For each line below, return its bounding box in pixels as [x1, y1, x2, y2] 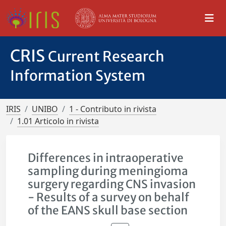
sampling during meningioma [28, 164, 189, 178]
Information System [10, 67, 145, 85]
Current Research [48, 47, 164, 66]
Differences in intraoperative [28, 151, 184, 165]
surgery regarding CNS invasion [28, 177, 196, 191]
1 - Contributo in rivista [69, 103, 156, 115]
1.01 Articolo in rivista [17, 116, 99, 127]
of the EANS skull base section [28, 203, 188, 217]
